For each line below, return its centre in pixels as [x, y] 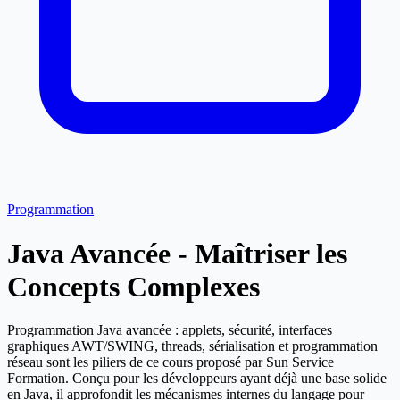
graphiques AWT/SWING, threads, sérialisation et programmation [192, 346]
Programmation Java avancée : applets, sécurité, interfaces [170, 330]
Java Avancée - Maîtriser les [177, 253]
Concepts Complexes [133, 286]
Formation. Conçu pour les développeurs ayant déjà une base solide [197, 379]
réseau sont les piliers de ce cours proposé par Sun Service [171, 362]
